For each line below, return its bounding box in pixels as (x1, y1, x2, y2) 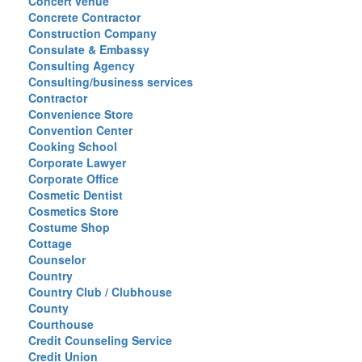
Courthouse (28, 316, 94, 332)
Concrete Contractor (28, 9, 141, 25)
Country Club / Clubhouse (28, 284, 172, 300)
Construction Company (28, 25, 157, 41)
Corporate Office (28, 170, 119, 187)
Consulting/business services (28, 74, 193, 90)
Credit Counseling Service (28, 332, 172, 348)
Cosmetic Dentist (28, 187, 123, 203)
